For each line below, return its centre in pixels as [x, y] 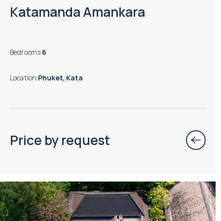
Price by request [60, 140]
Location [23, 77]
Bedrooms [25, 52]
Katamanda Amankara [77, 12]
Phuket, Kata [60, 77]
